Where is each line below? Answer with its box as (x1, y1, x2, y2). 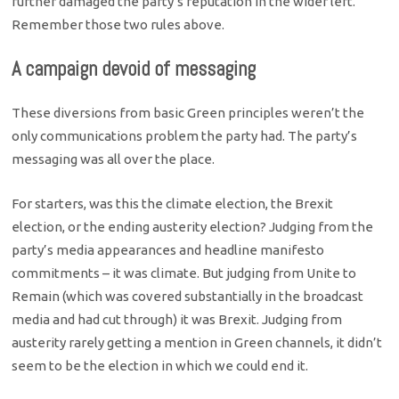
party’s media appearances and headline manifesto (12, 241, 325, 257)
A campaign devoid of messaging (12, 56, 256, 83)
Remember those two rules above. (12, 16, 225, 32)
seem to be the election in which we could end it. (12, 357, 309, 373)
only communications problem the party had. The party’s (12, 127, 358, 143)
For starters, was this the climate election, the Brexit (12, 195, 334, 211)
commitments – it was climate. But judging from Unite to (12, 265, 357, 281)
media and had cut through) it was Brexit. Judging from (12, 311, 343, 327)
